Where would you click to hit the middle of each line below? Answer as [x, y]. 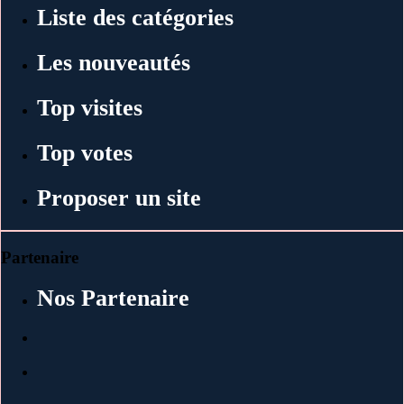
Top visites [90, 107]
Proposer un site [119, 197]
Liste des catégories [135, 17]
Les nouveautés [114, 62]
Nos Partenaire [113, 298]
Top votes [85, 152]
